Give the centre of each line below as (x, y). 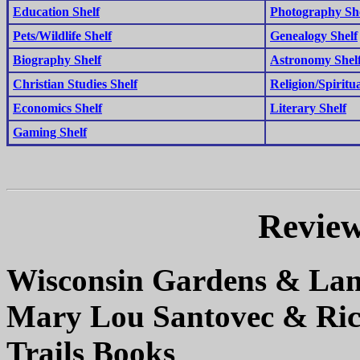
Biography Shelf (57, 59)
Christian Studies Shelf (75, 84)
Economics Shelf (57, 108)
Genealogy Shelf (314, 35)
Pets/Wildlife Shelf (62, 35)
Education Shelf (56, 11)
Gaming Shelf (50, 132)
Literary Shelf (308, 108)
